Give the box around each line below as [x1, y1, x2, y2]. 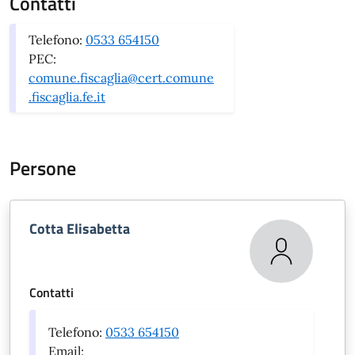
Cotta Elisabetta [29, 218, 130, 239]
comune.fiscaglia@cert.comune [29, 70, 214, 86]
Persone [10, 154, 76, 182]
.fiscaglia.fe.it [29, 89, 105, 105]
